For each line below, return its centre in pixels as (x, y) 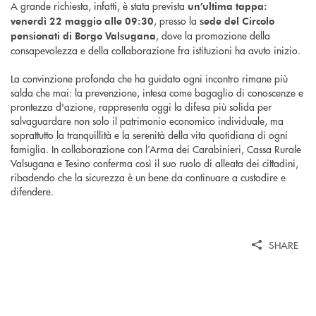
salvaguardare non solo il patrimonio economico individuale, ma (147, 120)
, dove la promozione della (213, 35)
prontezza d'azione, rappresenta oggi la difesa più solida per (141, 106)
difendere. (32, 191)
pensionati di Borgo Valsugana (83, 35)
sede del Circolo (237, 20)
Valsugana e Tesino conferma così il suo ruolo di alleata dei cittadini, (154, 163)
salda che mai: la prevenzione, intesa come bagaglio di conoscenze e (157, 92)
